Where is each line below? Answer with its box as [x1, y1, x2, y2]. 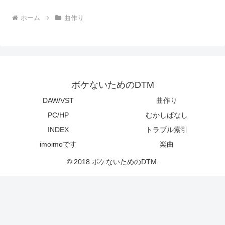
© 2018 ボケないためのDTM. [66, 157, 159, 166]
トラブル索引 [146, 125, 188, 134]
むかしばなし [146, 110, 188, 119]
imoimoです [40, 140, 77, 148]
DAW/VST [43, 96, 74, 104]
